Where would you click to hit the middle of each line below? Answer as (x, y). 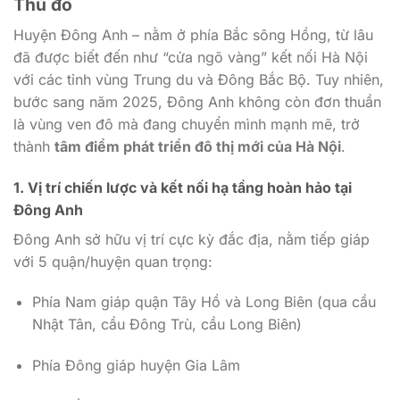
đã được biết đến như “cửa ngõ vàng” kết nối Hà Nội (191, 57)
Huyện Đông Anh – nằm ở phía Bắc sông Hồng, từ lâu (193, 34)
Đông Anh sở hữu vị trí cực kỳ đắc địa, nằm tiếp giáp (192, 239)
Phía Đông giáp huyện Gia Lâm (136, 366)
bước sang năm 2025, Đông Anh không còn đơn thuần (197, 101)
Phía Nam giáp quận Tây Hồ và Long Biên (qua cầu (204, 302)
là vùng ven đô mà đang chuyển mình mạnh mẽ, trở (187, 124)
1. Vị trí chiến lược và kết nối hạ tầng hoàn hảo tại (183, 187)
